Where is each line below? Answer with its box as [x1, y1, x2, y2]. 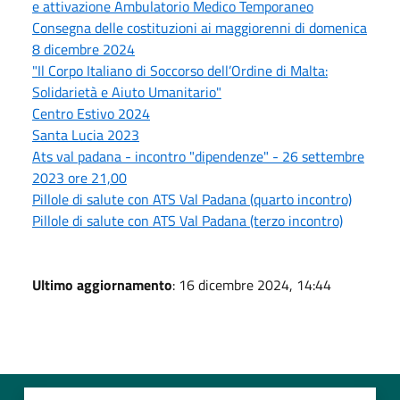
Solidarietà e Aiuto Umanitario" [32, 80, 221, 103]
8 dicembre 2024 [32, 37, 135, 60]
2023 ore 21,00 [32, 166, 127, 188]
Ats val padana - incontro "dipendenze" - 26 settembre [32, 145, 364, 167]
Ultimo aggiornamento [32, 273, 172, 296]
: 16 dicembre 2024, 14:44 [172, 273, 331, 296]
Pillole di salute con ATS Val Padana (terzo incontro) [32, 209, 343, 231]
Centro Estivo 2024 [32, 102, 150, 124]
